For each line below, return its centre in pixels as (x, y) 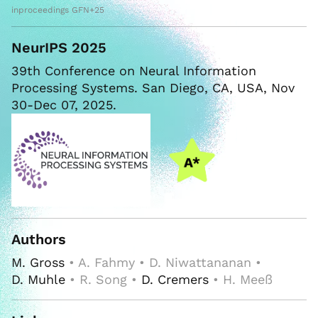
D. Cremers (175, 279)
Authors (39, 239)
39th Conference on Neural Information (134, 71)
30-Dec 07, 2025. (64, 105)
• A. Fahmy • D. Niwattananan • (163, 262)
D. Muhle (38, 279)
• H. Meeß (241, 279)
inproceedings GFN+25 (58, 10)
